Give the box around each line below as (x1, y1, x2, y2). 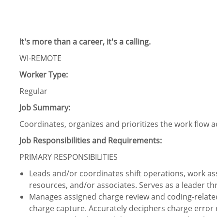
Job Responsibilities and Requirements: (19, 135, 162, 146)
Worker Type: (19, 69, 68, 80)
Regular (19, 86, 47, 97)
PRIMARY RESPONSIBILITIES (19, 152, 118, 163)
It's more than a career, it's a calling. (19, 36, 151, 47)
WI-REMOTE (19, 53, 62, 64)
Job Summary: (19, 102, 70, 113)
